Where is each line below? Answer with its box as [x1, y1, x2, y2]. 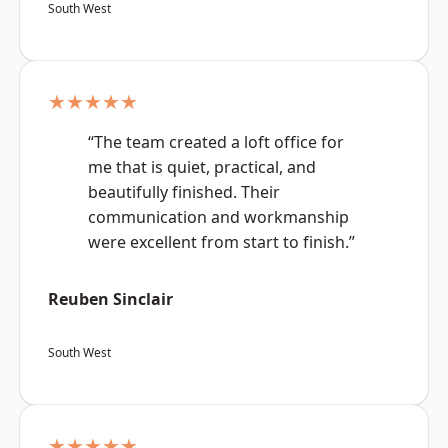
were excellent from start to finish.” [88, 231, 355, 254]
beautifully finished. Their [88, 181, 280, 204]
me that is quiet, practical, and [88, 156, 316, 179]
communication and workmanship [88, 206, 349, 229]
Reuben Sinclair [48, 288, 173, 311]
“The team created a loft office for [88, 131, 344, 154]
